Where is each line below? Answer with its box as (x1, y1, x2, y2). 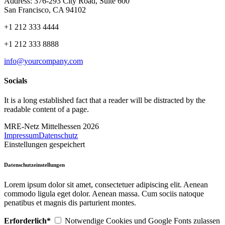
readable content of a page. (4, 105, 89, 114)
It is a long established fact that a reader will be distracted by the (4, 96, 205, 105)
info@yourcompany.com (4, 56, 83, 65)
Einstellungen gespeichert (4, 140, 85, 149)
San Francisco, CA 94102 (4, 5, 86, 14)
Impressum (4, 131, 39, 140)
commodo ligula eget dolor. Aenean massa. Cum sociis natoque (4, 189, 204, 198)
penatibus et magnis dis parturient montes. (4, 198, 136, 207)
